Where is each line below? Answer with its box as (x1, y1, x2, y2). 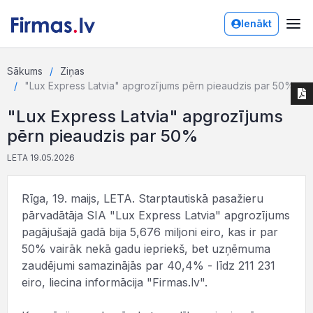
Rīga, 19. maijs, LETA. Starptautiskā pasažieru (22, 191, 263, 205)
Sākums (7, 65, 43, 77)
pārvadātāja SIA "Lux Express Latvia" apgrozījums (22, 208, 290, 222)
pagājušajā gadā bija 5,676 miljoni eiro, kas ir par (22, 225, 278, 239)
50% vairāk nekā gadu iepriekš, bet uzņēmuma (22, 242, 270, 256)
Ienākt (241, 17, 272, 29)
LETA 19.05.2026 (7, 152, 75, 163)
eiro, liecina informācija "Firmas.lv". (22, 275, 208, 289)
